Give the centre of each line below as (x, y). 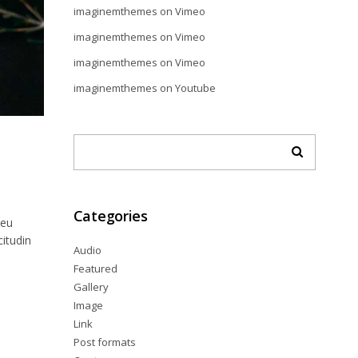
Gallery (91, 287)
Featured (95, 268)
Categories (110, 216)
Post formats (104, 342)
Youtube (195, 88)
